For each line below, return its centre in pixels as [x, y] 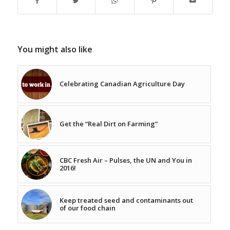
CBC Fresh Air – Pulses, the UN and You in [126, 160]
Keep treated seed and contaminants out [126, 200]
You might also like [55, 50]
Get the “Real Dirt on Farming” [108, 124]
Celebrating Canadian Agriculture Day [122, 84]
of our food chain [87, 208]
